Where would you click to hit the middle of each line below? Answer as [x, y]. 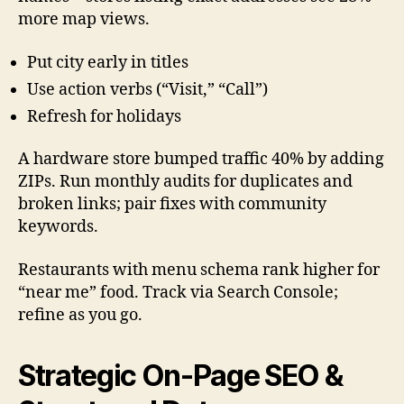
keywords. [58, 227]
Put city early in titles [108, 62]
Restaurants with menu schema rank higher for [199, 270]
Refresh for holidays [104, 116]
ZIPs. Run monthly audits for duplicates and [185, 182]
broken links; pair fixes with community [172, 205]
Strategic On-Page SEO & [180, 375]
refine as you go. [80, 315]
